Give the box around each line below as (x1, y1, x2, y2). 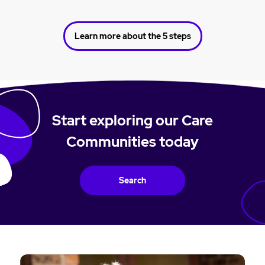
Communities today (66, 132, 199, 151)
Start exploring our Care (52, 111, 213, 130)
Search (119, 174, 146, 186)
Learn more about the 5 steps (74, 30, 191, 41)
